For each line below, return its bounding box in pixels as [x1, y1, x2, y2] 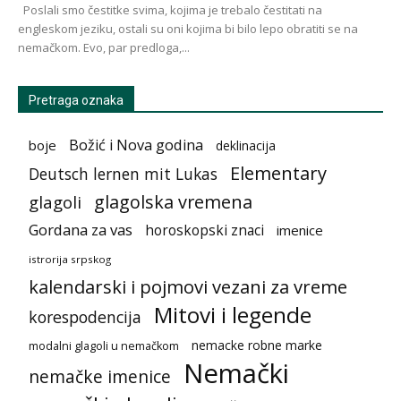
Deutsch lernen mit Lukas [29, 163, 218, 184]
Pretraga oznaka [29, 92, 124, 107]
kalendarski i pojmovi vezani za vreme [29, 273, 347, 299]
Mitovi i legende [154, 299, 311, 329]
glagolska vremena [94, 189, 252, 214]
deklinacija [216, 136, 276, 154]
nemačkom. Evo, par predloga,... [18, 38, 190, 55]
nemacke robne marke [192, 336, 322, 354]
